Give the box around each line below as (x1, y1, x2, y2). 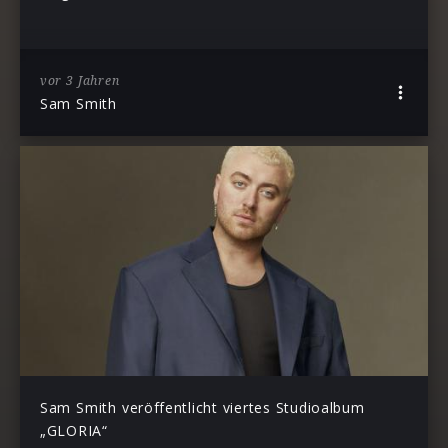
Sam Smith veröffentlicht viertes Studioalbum (40, 397, 365, 417)
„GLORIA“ (40, 420, 108, 440)
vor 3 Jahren (40, 71, 120, 89)
